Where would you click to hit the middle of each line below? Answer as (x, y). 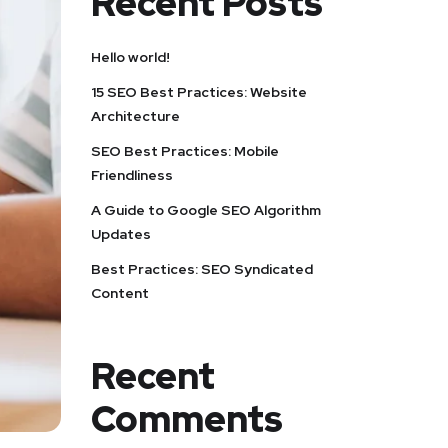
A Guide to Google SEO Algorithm (206, 210)
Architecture (135, 116)
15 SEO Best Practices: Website (199, 92)
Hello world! (130, 57)
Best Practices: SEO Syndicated (202, 269)
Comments (187, 419)
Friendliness (132, 175)
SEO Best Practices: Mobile (185, 151)
